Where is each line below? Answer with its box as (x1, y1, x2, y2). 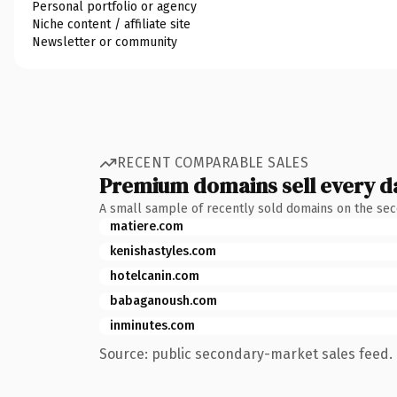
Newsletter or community (32, 34, 177, 50)
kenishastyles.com (110, 243, 216, 259)
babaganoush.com (110, 292, 217, 308)
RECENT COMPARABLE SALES (117, 154, 309, 171)
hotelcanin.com (110, 268, 199, 284)
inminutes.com (110, 317, 195, 333)
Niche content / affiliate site (32, 16, 191, 32)
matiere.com (110, 218, 183, 234)
